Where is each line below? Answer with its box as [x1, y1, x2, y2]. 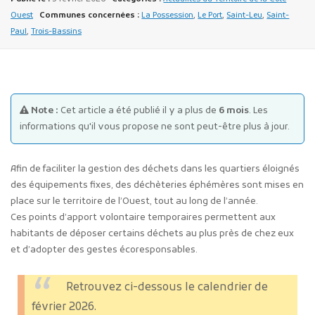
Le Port [198, 11, 223, 21]
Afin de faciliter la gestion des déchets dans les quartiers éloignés [11, 162, 300, 175]
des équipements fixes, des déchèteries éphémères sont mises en [11, 179, 304, 191]
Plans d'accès [84, 171, 145, 184]
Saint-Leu [226, 11, 263, 21]
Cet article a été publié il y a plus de [60, 105, 217, 117]
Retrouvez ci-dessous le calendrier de [66, 281, 269, 295]
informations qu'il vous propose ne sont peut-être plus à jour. [19, 121, 290, 134]
